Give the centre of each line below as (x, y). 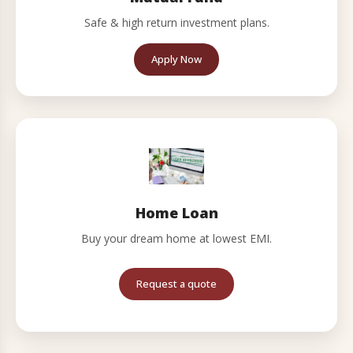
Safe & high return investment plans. (176, 22)
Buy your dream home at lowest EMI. (176, 238)
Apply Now (176, 59)
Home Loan (176, 213)
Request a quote (176, 284)
